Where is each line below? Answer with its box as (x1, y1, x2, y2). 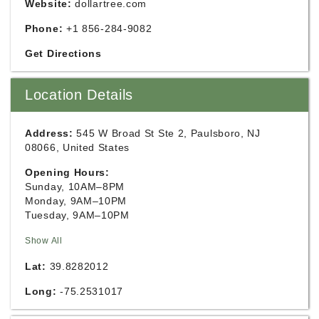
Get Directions (25, 47, 102, 59)
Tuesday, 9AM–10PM (25, 209, 130, 221)
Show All (25, 235, 63, 246)
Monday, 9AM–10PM (25, 194, 127, 206)
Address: (25, 127, 73, 139)
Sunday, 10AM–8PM (25, 180, 125, 192)
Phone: (25, 22, 63, 34)
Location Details (25, 86, 134, 103)
